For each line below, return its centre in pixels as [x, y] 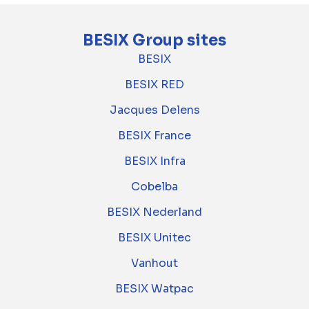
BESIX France [154, 136]
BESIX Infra [154, 161]
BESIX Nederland [154, 212]
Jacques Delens [154, 110]
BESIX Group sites [154, 40]
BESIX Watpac [154, 289]
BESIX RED [154, 84]
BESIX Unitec [154, 238]
